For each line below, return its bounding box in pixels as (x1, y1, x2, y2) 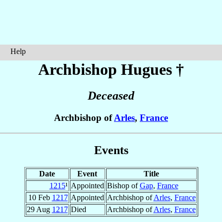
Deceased (88, 89, 134, 103)
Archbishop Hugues (38, 60, 176, 78)
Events (94, 143, 128, 157)
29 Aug (26, 205, 52, 214)
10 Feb (28, 193, 52, 202)
